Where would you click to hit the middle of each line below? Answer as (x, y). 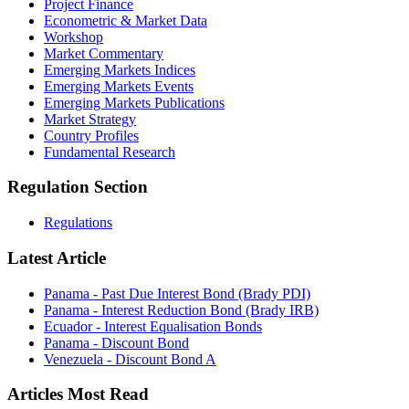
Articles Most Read (78, 394)
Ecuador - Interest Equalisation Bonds (153, 326)
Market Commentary (104, 53)
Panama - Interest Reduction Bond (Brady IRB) (181, 309)
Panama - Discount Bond (116, 342)
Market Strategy (90, 119)
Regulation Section (78, 187)
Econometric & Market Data (126, 20)
